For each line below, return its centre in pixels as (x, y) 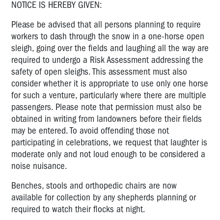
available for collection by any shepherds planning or (104, 197)
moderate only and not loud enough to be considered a (108, 154)
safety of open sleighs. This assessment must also (99, 71)
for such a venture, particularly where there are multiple (109, 95)
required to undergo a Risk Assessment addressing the (107, 60)
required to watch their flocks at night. (78, 209)
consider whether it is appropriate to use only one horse (110, 83)
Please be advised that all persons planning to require (106, 24)
